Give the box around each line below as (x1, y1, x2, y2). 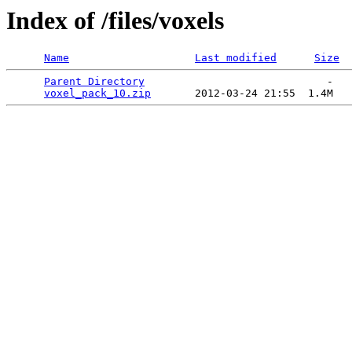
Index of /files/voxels (6, 6, 224, 35)
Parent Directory (44, 75, 145, 88)
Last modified (195, 52, 277, 64)
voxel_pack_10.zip (44, 87, 151, 100)
